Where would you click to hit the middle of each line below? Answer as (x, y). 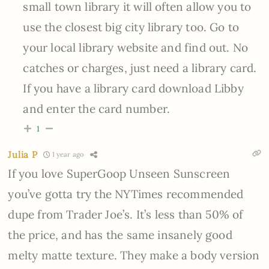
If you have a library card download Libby (133, 88)
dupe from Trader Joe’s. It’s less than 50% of (125, 214)
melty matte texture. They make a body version (134, 255)
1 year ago (67, 155)
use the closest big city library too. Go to (131, 27)
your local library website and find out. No (136, 47)
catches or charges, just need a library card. (140, 68)
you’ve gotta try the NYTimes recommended (126, 194)
